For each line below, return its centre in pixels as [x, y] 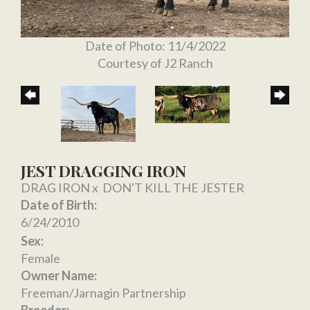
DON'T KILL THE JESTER [173, 188]
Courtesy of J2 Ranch [155, 63]
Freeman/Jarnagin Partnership [103, 293]
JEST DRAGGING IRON [103, 171]
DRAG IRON [55, 188]
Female [40, 258]
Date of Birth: [59, 205]
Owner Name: [59, 275]
